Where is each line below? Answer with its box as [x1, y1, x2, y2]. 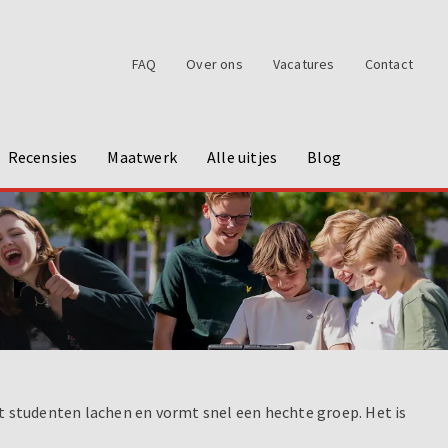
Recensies [7, 146, 78, 167]
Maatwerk [107, 146, 178, 167]
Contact [364, 55, 413, 73]
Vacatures [272, 55, 335, 73]
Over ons [186, 55, 243, 73]
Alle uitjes [207, 146, 278, 167]
